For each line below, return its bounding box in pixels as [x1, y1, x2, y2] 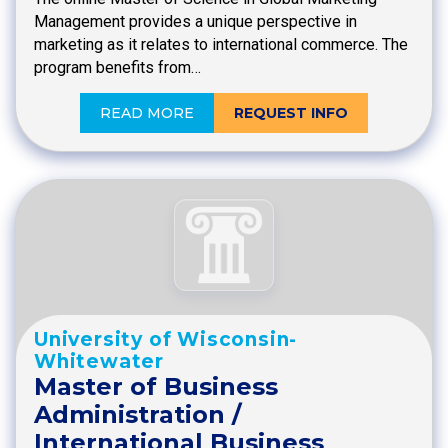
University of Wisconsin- [34, 328, 298, 352]
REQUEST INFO [234, 103, 348, 122]
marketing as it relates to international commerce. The [34, 34, 408, 54]
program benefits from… [34, 57, 201, 77]
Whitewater [34, 350, 164, 374]
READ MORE [100, 103, 194, 122]
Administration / [34, 400, 241, 430]
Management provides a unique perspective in [34, 11, 357, 31]
